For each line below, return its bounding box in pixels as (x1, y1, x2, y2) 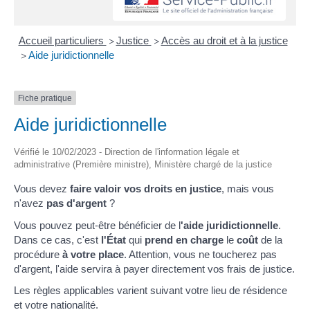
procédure (14, 248, 62, 260)
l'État (101, 233, 129, 246)
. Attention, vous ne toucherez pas (124, 248, 277, 260)
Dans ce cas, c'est (14, 233, 101, 246)
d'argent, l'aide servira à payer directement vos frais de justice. (14, 262, 295, 275)
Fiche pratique (18, 93, 72, 103)
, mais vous (221, 183, 274, 195)
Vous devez (14, 183, 70, 195)
